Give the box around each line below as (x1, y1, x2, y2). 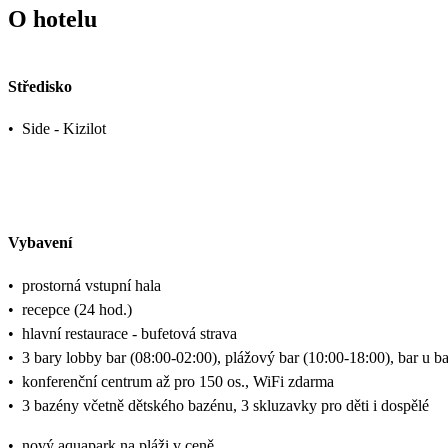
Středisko (8, 77, 72, 95)
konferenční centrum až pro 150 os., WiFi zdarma (22, 372, 334, 390)
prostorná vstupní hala (22, 276, 161, 294)
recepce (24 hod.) (22, 300, 132, 318)
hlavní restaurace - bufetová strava (22, 324, 237, 342)
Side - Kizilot (22, 120, 106, 138)
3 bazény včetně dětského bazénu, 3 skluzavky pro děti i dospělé (22, 396, 429, 414)
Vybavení (8, 234, 72, 252)
